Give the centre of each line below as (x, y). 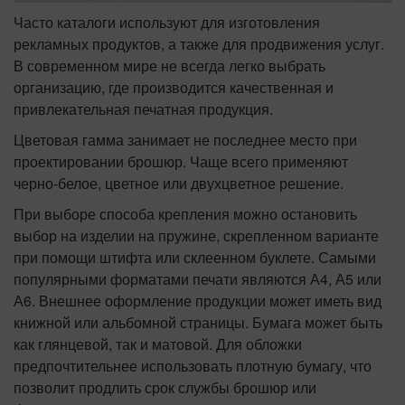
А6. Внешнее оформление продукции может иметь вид (198, 301)
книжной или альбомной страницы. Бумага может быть (198, 323)
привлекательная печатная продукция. (143, 109)
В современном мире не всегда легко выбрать (170, 66)
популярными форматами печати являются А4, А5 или (198, 279)
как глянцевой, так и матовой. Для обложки (158, 344)
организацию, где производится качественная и (174, 88)
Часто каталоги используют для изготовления (167, 23)
